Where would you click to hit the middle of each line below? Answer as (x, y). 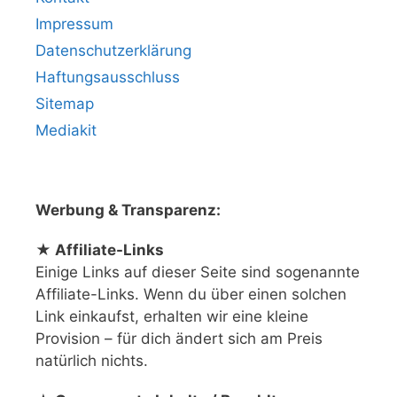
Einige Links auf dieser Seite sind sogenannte (198, 272)
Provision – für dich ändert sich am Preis (179, 339)
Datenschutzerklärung (122, 51)
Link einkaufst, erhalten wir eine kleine (172, 317)
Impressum (74, 24)
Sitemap (65, 104)
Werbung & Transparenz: (128, 210)
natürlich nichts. (94, 361)
